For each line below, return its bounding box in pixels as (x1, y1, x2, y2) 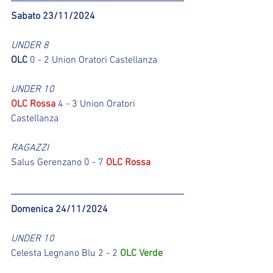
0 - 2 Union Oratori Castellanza (27, 54, 157, 66)
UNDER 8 (11, 40, 49, 52)
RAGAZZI (11, 142, 49, 154)
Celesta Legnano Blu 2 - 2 (11, 247, 120, 260)
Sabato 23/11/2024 (11, 10, 95, 23)
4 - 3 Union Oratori (55, 98, 138, 110)
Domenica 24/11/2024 (11, 204, 108, 216)
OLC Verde (120, 247, 163, 260)
